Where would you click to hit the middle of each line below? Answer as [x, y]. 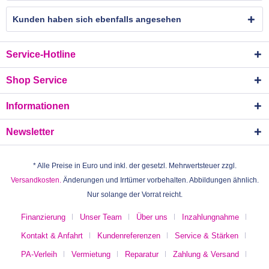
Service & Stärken [207, 235]
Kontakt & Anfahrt [52, 235]
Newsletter [30, 132]
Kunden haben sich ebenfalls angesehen [97, 20]
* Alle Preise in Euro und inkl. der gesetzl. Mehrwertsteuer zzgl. [134, 165]
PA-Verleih [39, 254]
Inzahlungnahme [210, 217]
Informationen [38, 106]
